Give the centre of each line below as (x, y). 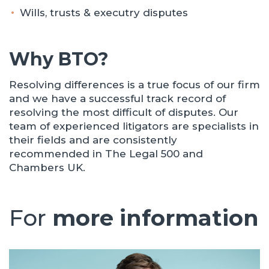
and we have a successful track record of (117, 98)
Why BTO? (59, 59)
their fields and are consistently (93, 140)
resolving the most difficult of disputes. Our (124, 112)
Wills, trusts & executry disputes (104, 13)
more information (156, 218)
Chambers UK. (47, 168)
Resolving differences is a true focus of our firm (134, 85)
